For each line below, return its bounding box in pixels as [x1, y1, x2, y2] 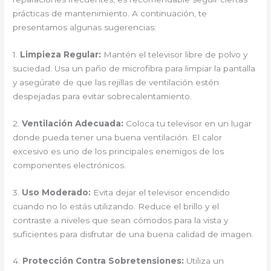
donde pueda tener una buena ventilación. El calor [13, 132, 223, 142]
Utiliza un [184, 256, 224, 266]
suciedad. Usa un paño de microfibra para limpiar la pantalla [13, 63, 256, 73]
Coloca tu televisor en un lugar [123, 118, 252, 128]
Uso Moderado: [22, 187, 91, 197]
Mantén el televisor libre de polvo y [101, 49, 248, 59]
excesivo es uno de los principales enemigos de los [13, 146, 224, 156]
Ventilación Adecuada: [22, 118, 124, 128]
